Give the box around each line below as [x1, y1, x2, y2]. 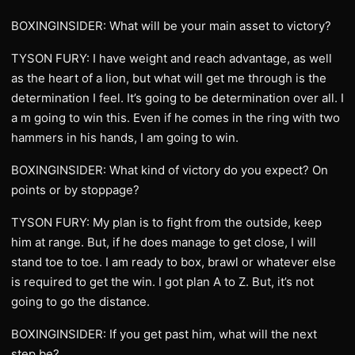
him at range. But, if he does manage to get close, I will [11, 235, 316, 250]
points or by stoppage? [11, 182, 139, 197]
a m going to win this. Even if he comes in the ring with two [11, 110, 340, 125]
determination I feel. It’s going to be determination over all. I [11, 90, 344, 105]
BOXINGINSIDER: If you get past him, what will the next [11, 326, 317, 342]
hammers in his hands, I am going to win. [11, 130, 239, 145]
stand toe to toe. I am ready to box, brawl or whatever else [11, 254, 336, 269]
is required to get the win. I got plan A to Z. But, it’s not [11, 274, 314, 289]
